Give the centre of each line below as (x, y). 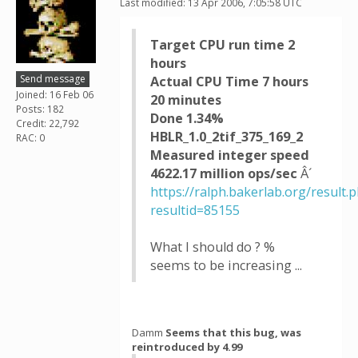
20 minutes (186, 100)
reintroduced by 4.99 (187, 347)
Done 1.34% (187, 118)
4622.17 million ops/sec (225, 173)
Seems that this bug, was (233, 332)
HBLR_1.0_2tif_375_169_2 (227, 137)
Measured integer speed (230, 155)
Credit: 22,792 (48, 123)
